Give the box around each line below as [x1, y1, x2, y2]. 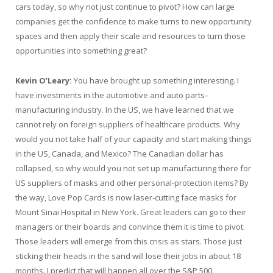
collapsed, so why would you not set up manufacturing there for [15, 162, 251, 174]
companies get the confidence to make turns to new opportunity [15, 16, 252, 27]
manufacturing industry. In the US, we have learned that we [15, 104, 234, 115]
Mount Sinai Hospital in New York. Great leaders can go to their [15, 206, 246, 218]
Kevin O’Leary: [15, 74, 72, 86]
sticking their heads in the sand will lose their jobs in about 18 [15, 250, 241, 261]
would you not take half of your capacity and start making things [15, 133, 252, 144]
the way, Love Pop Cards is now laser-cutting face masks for [15, 191, 236, 203]
